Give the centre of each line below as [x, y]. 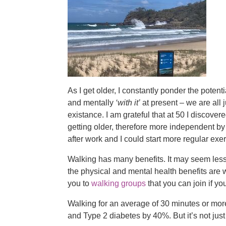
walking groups [119, 183]
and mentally [92, 102]
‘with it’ [128, 102]
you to [80, 183]
